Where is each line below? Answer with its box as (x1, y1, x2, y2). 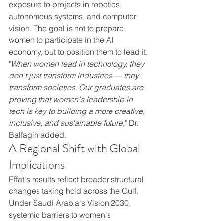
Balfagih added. (9, 130, 66, 140)
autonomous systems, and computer (9, 11, 138, 22)
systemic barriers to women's (9, 210, 113, 220)
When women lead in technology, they (11, 59, 146, 69)
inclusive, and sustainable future (9, 118, 123, 128)
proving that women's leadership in (9, 94, 135, 105)
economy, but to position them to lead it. (9, 47, 147, 57)
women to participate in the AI (9, 35, 115, 45)
